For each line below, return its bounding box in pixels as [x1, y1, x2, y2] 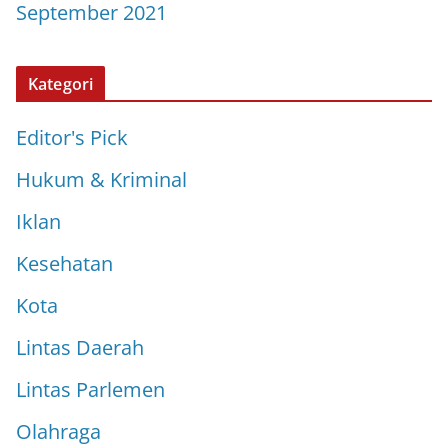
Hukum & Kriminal [16, 165, 187, 193]
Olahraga [16, 417, 101, 445]
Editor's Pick [16, 123, 128, 151]
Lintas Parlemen [16, 375, 165, 403]
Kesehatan [16, 249, 113, 277]
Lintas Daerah [16, 333, 144, 361]
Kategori [28, 72, 94, 95]
